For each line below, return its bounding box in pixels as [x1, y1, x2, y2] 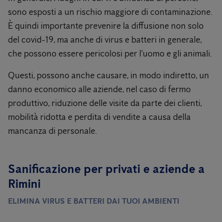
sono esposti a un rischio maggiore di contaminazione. [8, 6, 213, 17]
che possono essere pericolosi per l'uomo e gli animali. [8, 48, 212, 59]
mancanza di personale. [8, 125, 97, 136]
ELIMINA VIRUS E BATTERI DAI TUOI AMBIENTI [8, 196, 179, 206]
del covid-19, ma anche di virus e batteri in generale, [8, 34, 202, 45]
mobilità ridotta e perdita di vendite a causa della [8, 111, 191, 122]
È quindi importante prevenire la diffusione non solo [8, 20, 204, 31]
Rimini [8, 176, 41, 191]
